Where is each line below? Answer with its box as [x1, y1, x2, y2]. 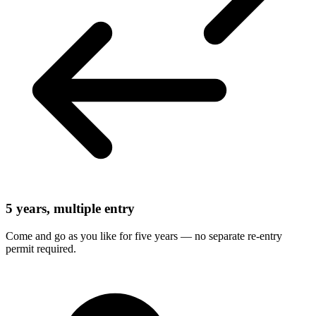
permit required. [6, 242, 76, 255]
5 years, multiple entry [6, 201, 135, 217]
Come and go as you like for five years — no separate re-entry [6, 229, 282, 242]
